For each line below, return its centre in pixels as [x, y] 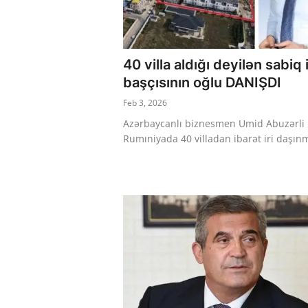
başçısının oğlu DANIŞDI [202, 82]
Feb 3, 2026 [145, 102]
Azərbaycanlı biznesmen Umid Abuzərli [214, 123]
